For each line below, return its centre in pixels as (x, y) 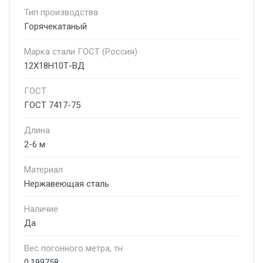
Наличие (41, 209)
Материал (43, 170)
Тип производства (61, 12)
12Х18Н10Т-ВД (54, 66)
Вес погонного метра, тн (73, 248)
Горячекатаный (55, 26)
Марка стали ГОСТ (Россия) (81, 52)
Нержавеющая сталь (67, 184)
